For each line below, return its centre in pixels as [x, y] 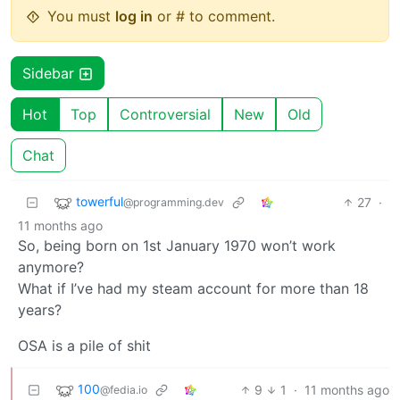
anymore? [51, 267]
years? [40, 309]
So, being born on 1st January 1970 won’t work [177, 245]
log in [134, 16]
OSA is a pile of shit [84, 345]
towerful [100, 202]
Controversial [165, 114]
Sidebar [50, 73]
